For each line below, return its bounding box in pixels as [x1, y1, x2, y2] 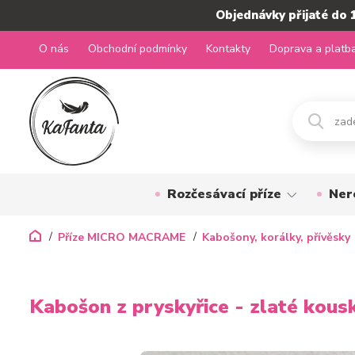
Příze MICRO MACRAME [58, 230, 185, 245]
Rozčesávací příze [166, 185, 281, 203]
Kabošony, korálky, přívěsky [202, 230, 350, 245]
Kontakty [206, 41, 250, 56]
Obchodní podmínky [88, 41, 187, 56]
